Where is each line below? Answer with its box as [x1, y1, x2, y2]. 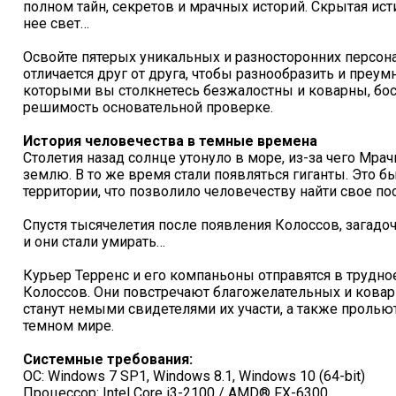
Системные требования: [23, 351, 193, 368]
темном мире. [23, 317, 114, 334]
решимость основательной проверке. [23, 99, 273, 116]
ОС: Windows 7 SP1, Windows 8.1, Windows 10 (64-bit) [23, 368, 365, 385]
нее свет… [23, 15, 89, 32]
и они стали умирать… [23, 233, 165, 250]
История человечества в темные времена [23, 133, 317, 149]
